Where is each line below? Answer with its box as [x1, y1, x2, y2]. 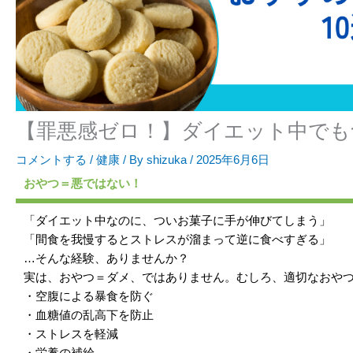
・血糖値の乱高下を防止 [24, 308, 154, 322]
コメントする [16, 153, 87, 167]
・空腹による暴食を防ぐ [24, 289, 154, 303]
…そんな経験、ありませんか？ [24, 251, 189, 266]
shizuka [147, 153, 190, 167]
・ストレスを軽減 [24, 327, 118, 341]
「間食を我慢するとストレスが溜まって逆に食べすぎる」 [24, 232, 331, 247]
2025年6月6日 [196, 153, 269, 167]
